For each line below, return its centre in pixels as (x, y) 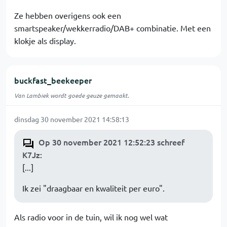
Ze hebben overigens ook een (68, 15)
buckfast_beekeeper (53, 80)
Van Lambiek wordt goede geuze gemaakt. (72, 95)
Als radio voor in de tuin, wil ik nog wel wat (91, 217)
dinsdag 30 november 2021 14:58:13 (72, 119)
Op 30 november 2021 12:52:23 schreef (111, 142)
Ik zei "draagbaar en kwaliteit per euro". (93, 188)
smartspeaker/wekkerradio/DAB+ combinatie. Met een (112, 28)
